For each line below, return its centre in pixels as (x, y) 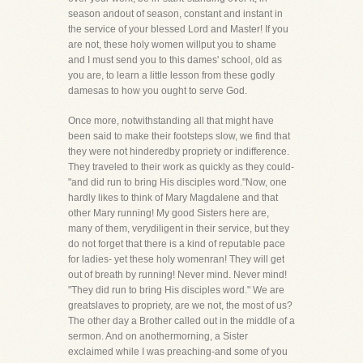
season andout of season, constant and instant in (175, 14)
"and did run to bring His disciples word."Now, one (177, 182)
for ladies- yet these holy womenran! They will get (176, 259)
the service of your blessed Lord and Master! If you (178, 29)
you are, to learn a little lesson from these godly (171, 75)
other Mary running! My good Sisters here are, (169, 213)
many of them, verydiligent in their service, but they (179, 228)
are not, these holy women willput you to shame (172, 45)
